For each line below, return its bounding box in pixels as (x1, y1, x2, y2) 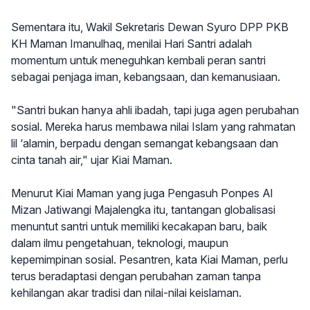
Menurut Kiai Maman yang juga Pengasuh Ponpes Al (11, 186, 273, 200)
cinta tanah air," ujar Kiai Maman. (11, 153, 172, 167)
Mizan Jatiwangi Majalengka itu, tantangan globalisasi (11, 203, 275, 217)
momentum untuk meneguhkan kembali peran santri (11, 53, 266, 67)
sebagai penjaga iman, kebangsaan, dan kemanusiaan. (11, 70, 280, 84)
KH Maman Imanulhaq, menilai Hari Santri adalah (11, 37, 252, 51)
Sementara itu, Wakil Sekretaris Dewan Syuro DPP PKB (11, 20, 289, 34)
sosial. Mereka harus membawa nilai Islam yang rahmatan (11, 120, 295, 134)
